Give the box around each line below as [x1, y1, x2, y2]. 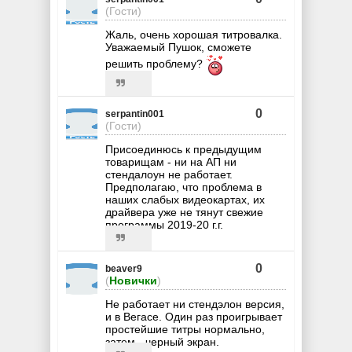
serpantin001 [105, 108, 164, 119]
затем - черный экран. [105, 335, 219, 348]
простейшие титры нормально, [105, 322, 265, 335]
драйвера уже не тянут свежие [105, 205, 263, 218]
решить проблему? [105, 57, 206, 70]
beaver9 [105, 262, 142, 274]
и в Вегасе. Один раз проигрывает [105, 310, 282, 323]
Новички [109, 273, 157, 287]
